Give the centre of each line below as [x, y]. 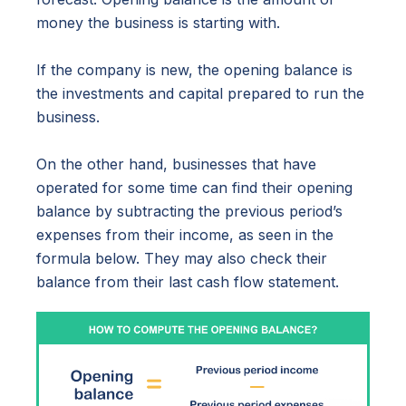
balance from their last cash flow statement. [188, 282]
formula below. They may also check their [182, 259]
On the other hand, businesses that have [176, 164]
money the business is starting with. [158, 23]
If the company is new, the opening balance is [194, 70]
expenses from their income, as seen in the [185, 235]
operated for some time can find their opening [194, 188]
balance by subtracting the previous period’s [189, 212]
